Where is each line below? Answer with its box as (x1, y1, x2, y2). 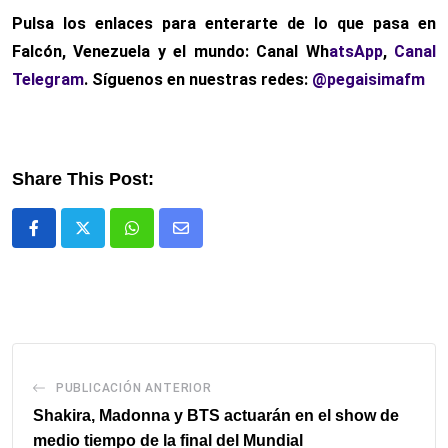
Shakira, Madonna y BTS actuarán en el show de (33, 406, 399, 424)
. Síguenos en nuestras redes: (84, 69, 312, 89)
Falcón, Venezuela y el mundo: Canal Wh (12, 41, 329, 61)
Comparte (179, 230, 250, 250)
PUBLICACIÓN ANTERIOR (55, 380, 212, 395)
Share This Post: (12, 168, 154, 189)
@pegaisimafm (312, 69, 425, 89)
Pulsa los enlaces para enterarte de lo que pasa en (12, 13, 436, 33)
